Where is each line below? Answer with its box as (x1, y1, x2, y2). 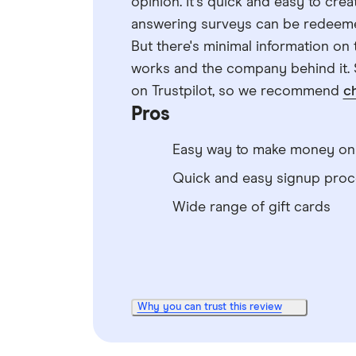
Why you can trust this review (137, 302, 282, 312)
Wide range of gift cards (172, 200, 331, 215)
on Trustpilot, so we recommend (130, 84, 343, 99)
